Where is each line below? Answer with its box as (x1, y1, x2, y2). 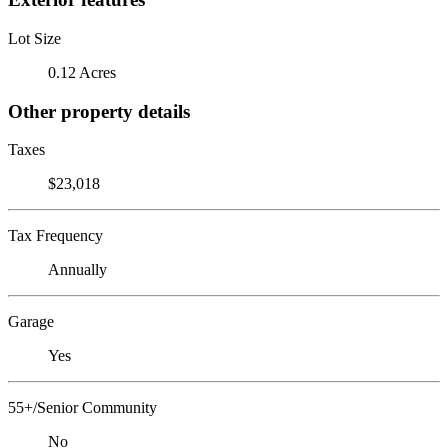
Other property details (8, 100, 190, 122)
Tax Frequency (8, 227, 103, 245)
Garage (8, 313, 54, 331)
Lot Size (8, 29, 61, 47)
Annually (48, 261, 107, 279)
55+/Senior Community (8, 399, 157, 417)
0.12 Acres (48, 63, 116, 81)
